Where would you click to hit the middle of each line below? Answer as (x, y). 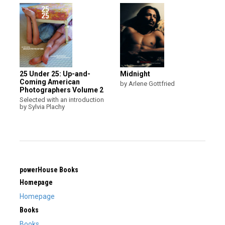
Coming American (50, 82)
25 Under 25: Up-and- (55, 74)
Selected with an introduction (62, 99)
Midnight (135, 74)
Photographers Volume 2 (62, 90)
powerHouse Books (49, 170)
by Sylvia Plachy (42, 106)
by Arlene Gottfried (147, 83)
